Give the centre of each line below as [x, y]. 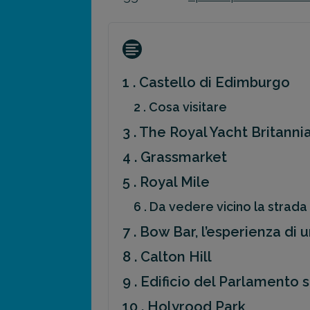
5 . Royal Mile [166, 182]
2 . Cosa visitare [180, 107]
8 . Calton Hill [167, 257]
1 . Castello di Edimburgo [206, 83]
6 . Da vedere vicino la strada [220, 207]
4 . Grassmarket [175, 157]
